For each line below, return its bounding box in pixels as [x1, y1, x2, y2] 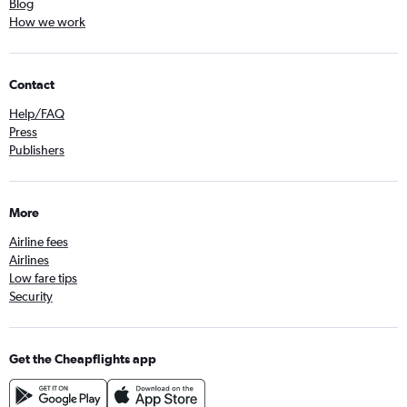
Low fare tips [9, 271, 77, 285]
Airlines [9, 253, 49, 267]
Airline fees [9, 234, 68, 249]
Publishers [9, 143, 65, 157]
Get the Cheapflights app [9, 352, 156, 366]
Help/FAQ [9, 106, 65, 121]
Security [9, 289, 53, 303]
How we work [9, 15, 85, 29]
